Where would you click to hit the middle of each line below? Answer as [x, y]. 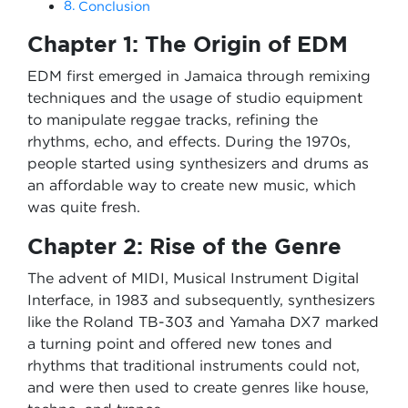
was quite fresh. [86, 207]
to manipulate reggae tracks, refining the [173, 119]
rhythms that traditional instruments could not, [194, 365]
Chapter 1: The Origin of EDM [188, 44]
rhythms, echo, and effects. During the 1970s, [189, 141]
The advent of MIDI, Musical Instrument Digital [193, 278]
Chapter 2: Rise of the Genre [184, 246]
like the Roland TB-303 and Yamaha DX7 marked [203, 321]
